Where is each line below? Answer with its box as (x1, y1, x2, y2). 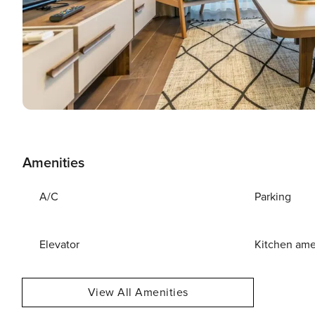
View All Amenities (87, 285, 188, 300)
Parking (255, 190, 292, 204)
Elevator (39, 238, 79, 252)
